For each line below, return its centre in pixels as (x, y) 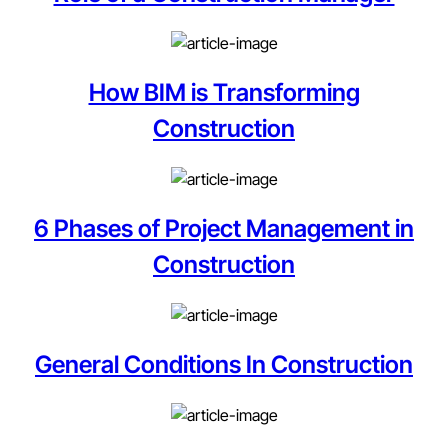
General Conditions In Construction (224, 364)
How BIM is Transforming (224, 93)
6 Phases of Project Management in (224, 229)
